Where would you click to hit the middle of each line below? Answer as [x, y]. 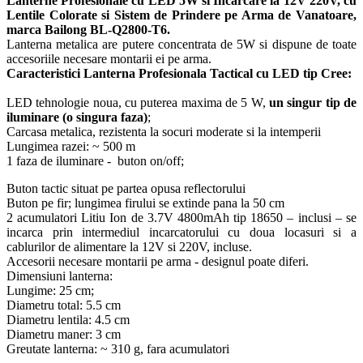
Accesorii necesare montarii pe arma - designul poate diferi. [158, 262]
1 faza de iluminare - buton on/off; [95, 161]
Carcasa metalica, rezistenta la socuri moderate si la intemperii [164, 132]
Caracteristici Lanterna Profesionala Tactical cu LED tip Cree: [179, 74]
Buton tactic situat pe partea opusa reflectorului [126, 189]
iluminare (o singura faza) [77, 117]
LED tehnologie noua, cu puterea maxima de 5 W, [138, 103]
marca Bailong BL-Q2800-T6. [88, 30]
